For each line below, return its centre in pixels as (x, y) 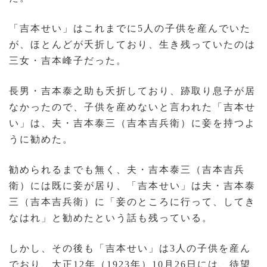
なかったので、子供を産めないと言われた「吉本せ (132, 107)
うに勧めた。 (41, 139)
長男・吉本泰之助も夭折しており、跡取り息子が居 (132, 91)
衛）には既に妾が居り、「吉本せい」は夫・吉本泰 (132, 186)
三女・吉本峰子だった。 (68, 61)
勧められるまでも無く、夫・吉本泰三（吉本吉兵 (127, 170)
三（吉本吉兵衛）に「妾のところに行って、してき (132, 202)
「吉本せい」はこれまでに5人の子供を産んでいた (130, 29)
